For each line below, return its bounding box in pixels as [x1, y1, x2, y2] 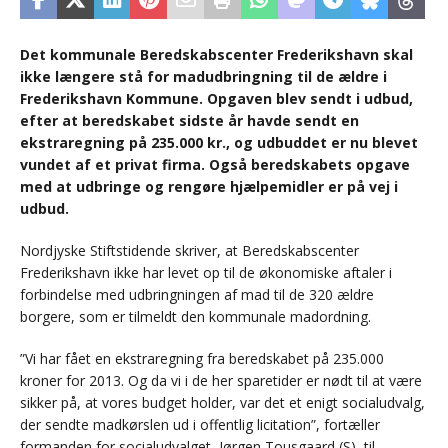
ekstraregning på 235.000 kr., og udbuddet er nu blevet [20, 133, 418, 153]
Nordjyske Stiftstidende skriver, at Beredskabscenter [20, 241, 359, 261]
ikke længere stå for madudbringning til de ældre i [20, 67, 387, 87]
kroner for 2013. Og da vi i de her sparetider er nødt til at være [20, 371, 422, 391]
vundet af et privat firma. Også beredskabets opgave [20, 155, 410, 175]
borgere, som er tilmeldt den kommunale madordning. [20, 307, 371, 327]
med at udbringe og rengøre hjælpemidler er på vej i [20, 177, 398, 197]
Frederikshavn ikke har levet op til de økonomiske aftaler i [20, 263, 392, 283]
